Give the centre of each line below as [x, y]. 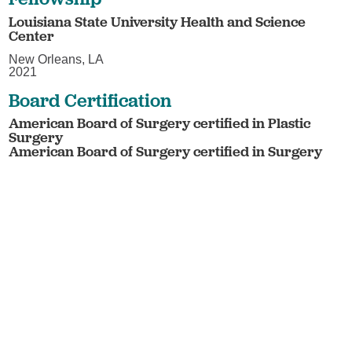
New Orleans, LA [57, 60]
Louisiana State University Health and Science [158, 21]
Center [32, 35]
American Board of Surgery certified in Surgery [166, 152]
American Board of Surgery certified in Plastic [160, 123]
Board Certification [90, 100]
